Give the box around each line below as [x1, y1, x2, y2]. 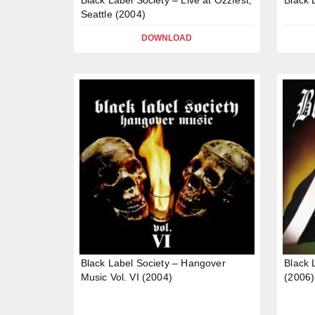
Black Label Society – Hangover [80, 257, 226, 269]
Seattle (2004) [80, 8, 146, 20]
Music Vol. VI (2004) [80, 271, 173, 283]
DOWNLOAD [141, 32, 193, 43]
